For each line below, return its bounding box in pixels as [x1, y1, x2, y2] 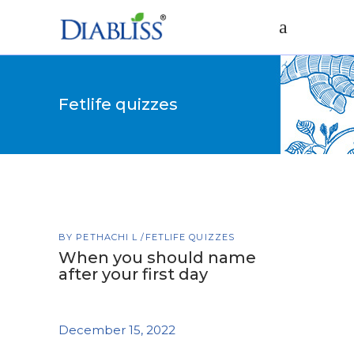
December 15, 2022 [58, 322, 175, 337]
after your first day [58, 265, 208, 284]
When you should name [58, 248, 256, 267]
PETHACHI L [76, 232, 141, 243]
